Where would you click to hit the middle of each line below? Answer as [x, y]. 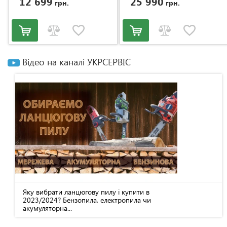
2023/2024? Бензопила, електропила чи [87, 200]
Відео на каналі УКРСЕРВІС [75, 62]
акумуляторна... [47, 208]
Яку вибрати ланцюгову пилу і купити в [86, 192]
